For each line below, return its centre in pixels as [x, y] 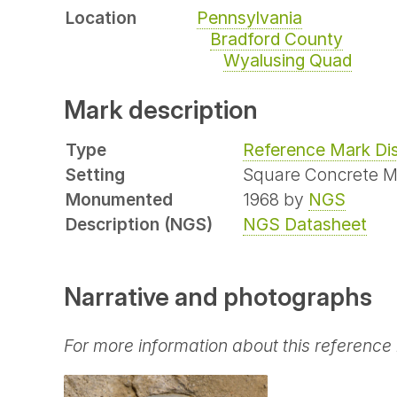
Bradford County [276, 39]
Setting [95, 174]
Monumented [119, 199]
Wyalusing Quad [288, 61]
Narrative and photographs [218, 296]
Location [101, 18]
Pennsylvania [249, 18]
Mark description [161, 109]
